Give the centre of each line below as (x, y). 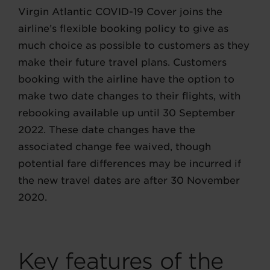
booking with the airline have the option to (126, 80)
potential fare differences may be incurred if (130, 164)
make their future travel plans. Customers (122, 63)
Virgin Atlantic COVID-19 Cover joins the (120, 12)
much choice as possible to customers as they (134, 46)
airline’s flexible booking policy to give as (123, 29)
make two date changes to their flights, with (129, 96)
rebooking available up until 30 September (127, 113)
